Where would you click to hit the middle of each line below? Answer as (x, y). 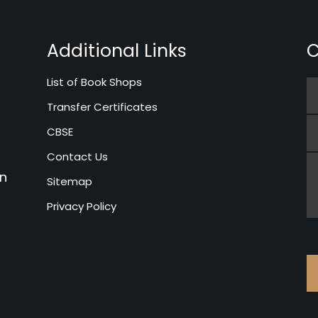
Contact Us (77, 157)
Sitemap (69, 181)
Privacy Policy (81, 206)
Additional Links (116, 51)
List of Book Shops (94, 82)
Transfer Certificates (102, 107)
